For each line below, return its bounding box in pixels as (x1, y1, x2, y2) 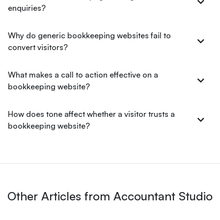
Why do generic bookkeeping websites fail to (8, 30, 171, 40)
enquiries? (8, 3, 46, 13)
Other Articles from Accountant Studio (7, 189, 213, 203)
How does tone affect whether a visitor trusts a (8, 109, 175, 119)
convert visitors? (8, 42, 68, 52)
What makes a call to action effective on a (8, 70, 158, 80)
